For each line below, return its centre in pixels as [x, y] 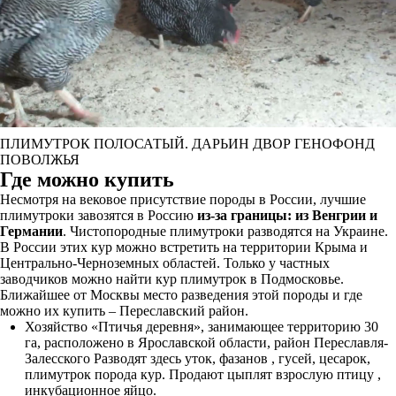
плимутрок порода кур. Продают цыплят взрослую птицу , [203, 374]
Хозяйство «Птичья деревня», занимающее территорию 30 [202, 327]
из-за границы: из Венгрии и [287, 215]
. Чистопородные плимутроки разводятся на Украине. [225, 231]
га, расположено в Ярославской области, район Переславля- [206, 343]
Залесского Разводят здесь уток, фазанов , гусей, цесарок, [198, 358]
